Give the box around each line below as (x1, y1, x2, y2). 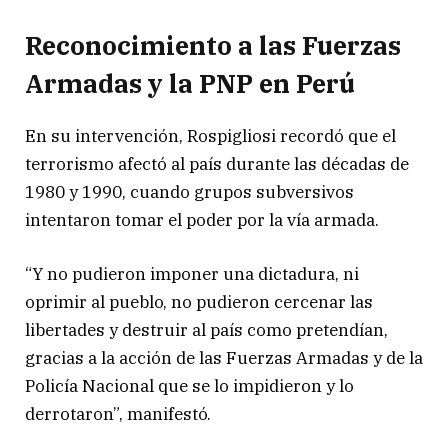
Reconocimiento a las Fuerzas (25, 28, 401, 62)
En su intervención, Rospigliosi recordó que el (25, 125, 396, 148)
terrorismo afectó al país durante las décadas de (25, 153, 409, 176)
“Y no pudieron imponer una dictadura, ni (25, 263, 359, 286)
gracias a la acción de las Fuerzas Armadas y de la (25, 347, 423, 370)
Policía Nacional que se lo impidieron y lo (25, 375, 354, 398)
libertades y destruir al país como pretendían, (25, 319, 388, 342)
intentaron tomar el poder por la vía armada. (25, 209, 379, 232)
